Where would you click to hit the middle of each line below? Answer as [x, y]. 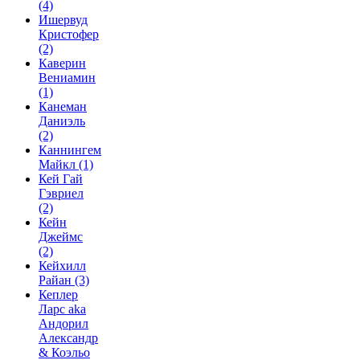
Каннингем [70, 150]
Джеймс [61, 237]
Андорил [63, 323]
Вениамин [67, 78]
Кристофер [69, 34]
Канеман [63, 106]
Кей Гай [61, 179]
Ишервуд [63, 20]
